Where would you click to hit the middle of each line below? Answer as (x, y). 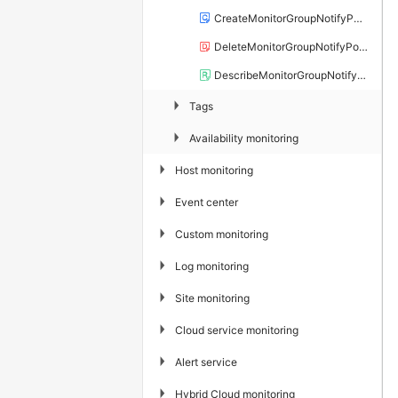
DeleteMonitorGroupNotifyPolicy (287, 47)
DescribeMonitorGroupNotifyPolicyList (286, 75)
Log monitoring (212, 266)
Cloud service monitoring (237, 330)
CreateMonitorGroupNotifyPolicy (284, 18)
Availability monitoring (244, 138)
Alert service (206, 362)
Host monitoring (214, 170)
